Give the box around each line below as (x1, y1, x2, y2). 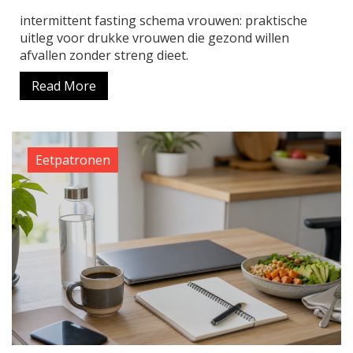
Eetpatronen (35, 151, 110, 169)
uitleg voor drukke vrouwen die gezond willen (20, 29, 289, 47)
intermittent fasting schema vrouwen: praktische (20, 12, 307, 30)
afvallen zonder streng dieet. (20, 46, 188, 65)
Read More (32, 77, 96, 95)
